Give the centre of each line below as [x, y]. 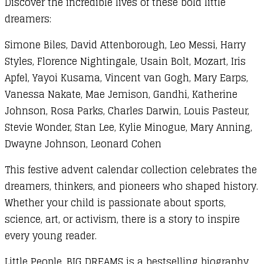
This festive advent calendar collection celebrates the [131, 169]
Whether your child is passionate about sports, [115, 202]
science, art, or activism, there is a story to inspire [122, 219]
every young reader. [51, 235]
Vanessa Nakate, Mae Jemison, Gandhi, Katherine [121, 94]
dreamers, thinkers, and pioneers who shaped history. [131, 186]
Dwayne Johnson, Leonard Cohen [83, 143]
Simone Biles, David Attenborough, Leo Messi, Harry [125, 44]
